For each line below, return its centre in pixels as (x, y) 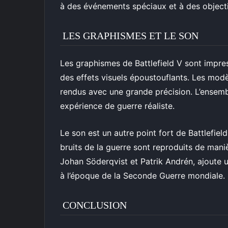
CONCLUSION (95, 205)
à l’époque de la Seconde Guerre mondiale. (142, 176)
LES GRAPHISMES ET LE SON (131, 36)
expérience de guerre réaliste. (117, 106)
